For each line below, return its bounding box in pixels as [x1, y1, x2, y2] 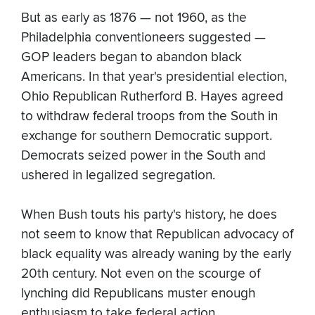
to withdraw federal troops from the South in [21, 108, 278, 125]
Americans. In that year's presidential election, [21, 69, 287, 86]
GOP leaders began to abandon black [21, 49, 242, 66]
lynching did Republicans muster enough [21, 285, 255, 302]
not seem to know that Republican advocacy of [21, 226, 293, 243]
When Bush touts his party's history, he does [21, 207, 277, 224]
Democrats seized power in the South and [21, 148, 266, 165]
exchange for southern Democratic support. [21, 128, 272, 145]
